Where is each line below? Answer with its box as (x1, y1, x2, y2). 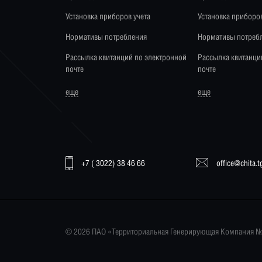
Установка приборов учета (65, 11, 150, 21)
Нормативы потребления (65, 31, 147, 42)
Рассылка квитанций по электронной (65, 51, 187, 62)
